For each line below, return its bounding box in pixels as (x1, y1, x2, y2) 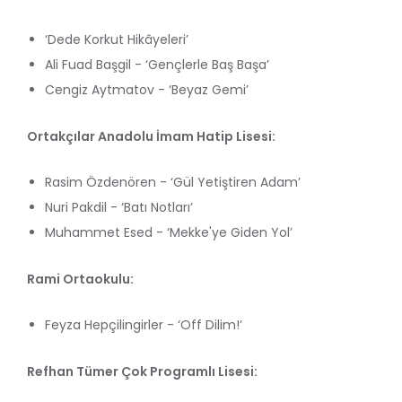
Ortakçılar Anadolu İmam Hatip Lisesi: (27, 127, 275, 145)
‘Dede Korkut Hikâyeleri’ (45, 30, 188, 48)
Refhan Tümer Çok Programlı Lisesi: (27, 362, 258, 380)
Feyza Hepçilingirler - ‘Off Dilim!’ (45, 315, 242, 334)
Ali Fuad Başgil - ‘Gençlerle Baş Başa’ (45, 55, 269, 74)
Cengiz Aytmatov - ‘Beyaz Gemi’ (45, 80, 249, 99)
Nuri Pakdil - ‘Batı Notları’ (45, 197, 193, 216)
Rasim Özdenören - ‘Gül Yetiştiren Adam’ (45, 172, 301, 191)
